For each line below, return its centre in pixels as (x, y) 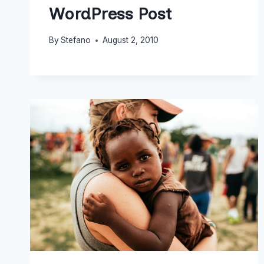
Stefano (76, 40)
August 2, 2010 (131, 40)
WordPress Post (110, 14)
